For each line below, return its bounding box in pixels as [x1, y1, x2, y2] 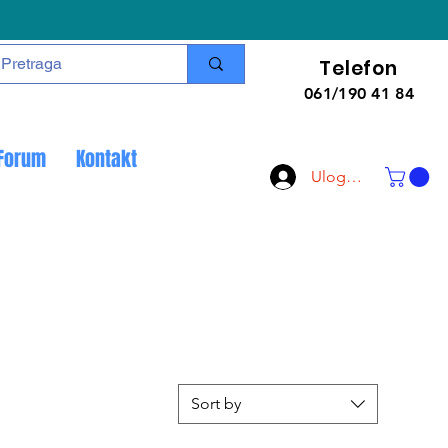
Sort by [191, 393, 241, 413]
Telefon [318, 55, 399, 82]
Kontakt [76, 144, 137, 174]
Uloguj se [310, 167, 379, 186]
